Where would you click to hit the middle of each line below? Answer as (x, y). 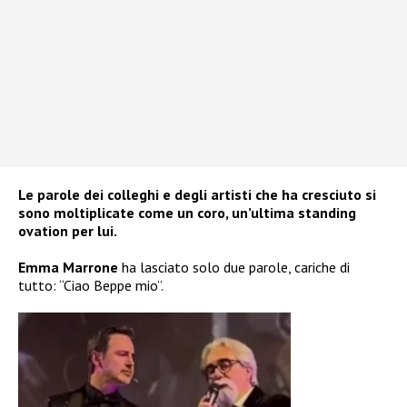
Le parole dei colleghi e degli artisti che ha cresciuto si (197, 195)
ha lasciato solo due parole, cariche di (234, 268)
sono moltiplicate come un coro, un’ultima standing (187, 213)
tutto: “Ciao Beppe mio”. (91, 286)
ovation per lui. (68, 231)
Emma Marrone (68, 268)
